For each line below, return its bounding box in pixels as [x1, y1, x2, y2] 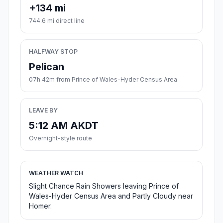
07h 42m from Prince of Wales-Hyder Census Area [29, 76, 177, 84]
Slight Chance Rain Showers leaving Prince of [29, 182, 179, 191]
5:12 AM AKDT [29, 119, 99, 132]
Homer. [29, 202, 52, 211]
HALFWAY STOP [29, 48, 78, 56]
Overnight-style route [29, 134, 92, 142]
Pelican [29, 61, 64, 73]
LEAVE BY [29, 107, 58, 114]
